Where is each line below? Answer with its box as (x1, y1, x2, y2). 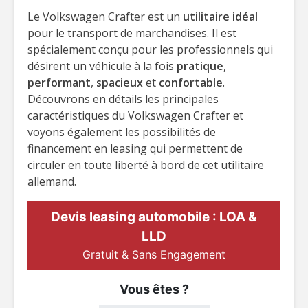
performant (27, 75, 91, 90)
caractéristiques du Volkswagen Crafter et (27, 108, 243, 123)
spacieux (93, 75, 146, 90)
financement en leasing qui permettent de (27, 141, 243, 156)
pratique (177, 58, 223, 74)
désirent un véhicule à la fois (27, 58, 177, 74)
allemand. (27, 174, 76, 189)
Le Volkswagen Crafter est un (27, 9, 183, 24)
